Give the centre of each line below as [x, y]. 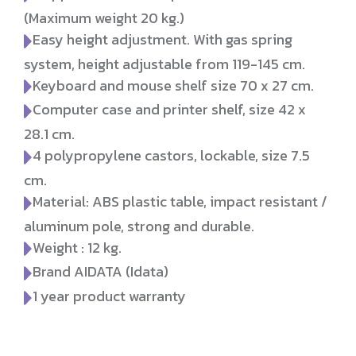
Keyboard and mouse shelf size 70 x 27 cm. [174, 85]
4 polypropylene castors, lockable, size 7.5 [172, 156]
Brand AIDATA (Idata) [101, 272]
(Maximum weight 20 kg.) [104, 17]
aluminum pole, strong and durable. [139, 226]
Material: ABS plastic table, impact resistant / [180, 201]
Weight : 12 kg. [77, 247]
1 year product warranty [110, 296]
